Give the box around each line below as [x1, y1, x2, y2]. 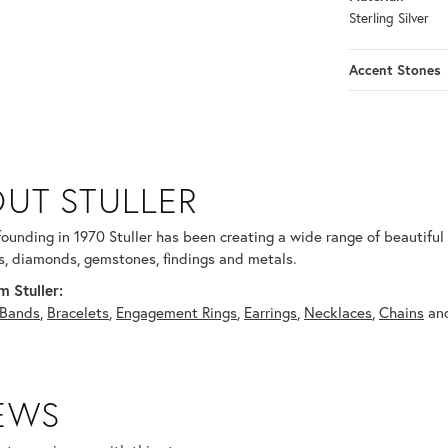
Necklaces [304, 302, 372, 323]
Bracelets [47, 302, 109, 323]
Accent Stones [349, 61, 441, 80]
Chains [379, 302, 424, 323]
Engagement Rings [116, 302, 237, 323]
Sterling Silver [349, 9, 429, 28]
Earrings [244, 302, 297, 323]
